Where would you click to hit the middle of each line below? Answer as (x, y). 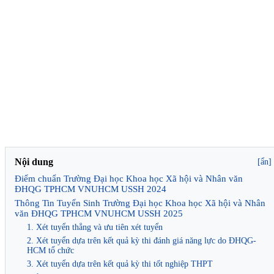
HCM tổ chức (50, 250)
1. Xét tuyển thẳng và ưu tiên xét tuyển (95, 227)
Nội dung (34, 161)
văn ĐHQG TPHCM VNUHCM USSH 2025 (99, 213)
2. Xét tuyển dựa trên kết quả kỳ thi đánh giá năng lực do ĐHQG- (142, 240)
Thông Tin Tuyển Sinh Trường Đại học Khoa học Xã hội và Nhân (140, 203)
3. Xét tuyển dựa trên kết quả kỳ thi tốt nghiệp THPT (120, 264)
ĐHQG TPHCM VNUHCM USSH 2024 (91, 189)
